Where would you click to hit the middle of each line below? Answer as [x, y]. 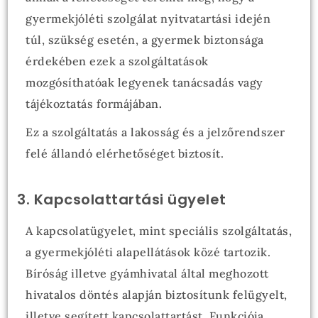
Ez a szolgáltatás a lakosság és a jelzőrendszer [155, 132]
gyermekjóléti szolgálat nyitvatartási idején [148, 18]
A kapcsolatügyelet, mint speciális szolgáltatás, [159, 231]
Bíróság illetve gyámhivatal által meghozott [147, 273]
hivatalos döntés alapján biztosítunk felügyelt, [157, 295]
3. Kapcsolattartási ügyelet [122, 199]
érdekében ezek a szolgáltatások [117, 61]
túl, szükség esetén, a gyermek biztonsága [145, 40]
